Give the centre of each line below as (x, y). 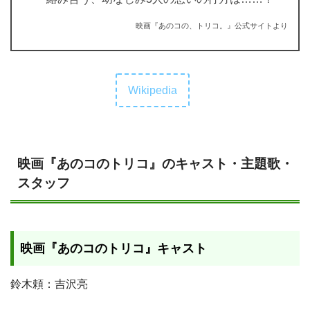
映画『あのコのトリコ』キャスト (113, 248)
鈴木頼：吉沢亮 (49, 284)
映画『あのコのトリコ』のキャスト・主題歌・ (155, 163)
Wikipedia (152, 90)
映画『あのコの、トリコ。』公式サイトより (212, 25)
